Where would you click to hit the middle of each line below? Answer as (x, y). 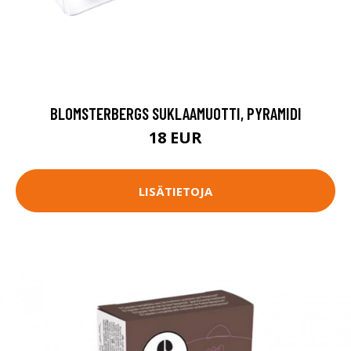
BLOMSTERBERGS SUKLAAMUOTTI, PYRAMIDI (175, 114)
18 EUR (175, 138)
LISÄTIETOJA (175, 191)
